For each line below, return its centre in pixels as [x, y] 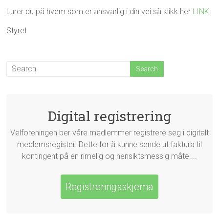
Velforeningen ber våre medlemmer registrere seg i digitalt [109, 132]
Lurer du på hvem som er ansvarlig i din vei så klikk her [99, 11]
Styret [17, 30]
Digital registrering [109, 116]
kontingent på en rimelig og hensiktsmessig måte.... [109, 156]
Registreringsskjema [109, 186]
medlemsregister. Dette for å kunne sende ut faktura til [109, 144]
